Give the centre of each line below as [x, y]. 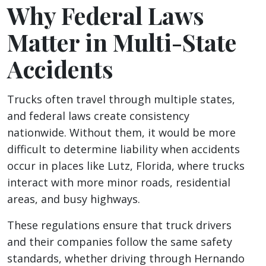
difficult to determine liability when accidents [123, 149]
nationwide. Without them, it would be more [121, 133]
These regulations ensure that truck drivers [119, 225]
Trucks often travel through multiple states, [121, 99]
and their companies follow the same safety [120, 242]
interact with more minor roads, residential [119, 183]
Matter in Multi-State [122, 42]
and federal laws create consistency [98, 116]
